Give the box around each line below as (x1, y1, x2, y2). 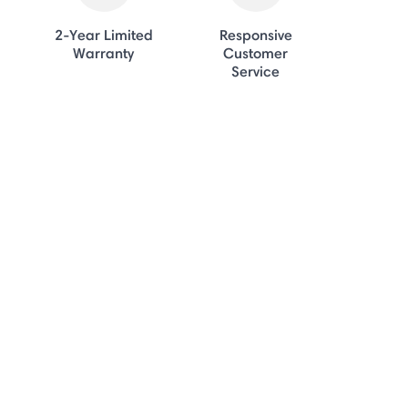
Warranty (73, 43, 135, 62)
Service (231, 61, 280, 80)
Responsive (219, 25, 292, 44)
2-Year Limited (54, 25, 153, 44)
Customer (223, 43, 289, 62)
